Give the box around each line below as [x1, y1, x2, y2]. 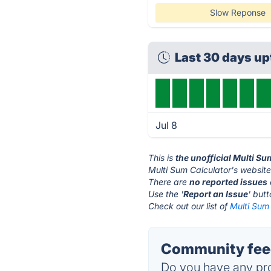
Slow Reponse [209, 7, 266, 18]
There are [148, 177, 190, 187]
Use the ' [148, 189, 184, 199]
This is [148, 152, 176, 163]
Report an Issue [183, 189, 249, 199]
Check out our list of [148, 201, 230, 211]
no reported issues [189, 177, 268, 187]
